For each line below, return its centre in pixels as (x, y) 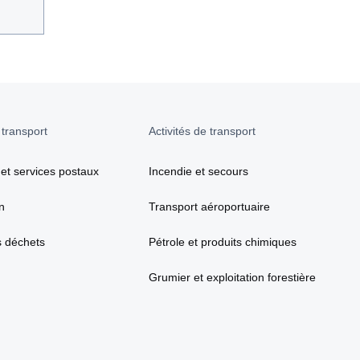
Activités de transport (202, 131)
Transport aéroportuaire (209, 206)
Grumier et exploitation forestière (232, 277)
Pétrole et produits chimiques (222, 241)
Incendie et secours (198, 171)
